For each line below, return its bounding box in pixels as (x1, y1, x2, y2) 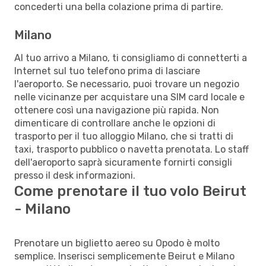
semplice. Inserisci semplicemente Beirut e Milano (14, 250, 235, 262)
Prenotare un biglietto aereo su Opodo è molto (14, 237, 220, 249)
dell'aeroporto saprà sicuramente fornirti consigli (14, 156, 232, 168)
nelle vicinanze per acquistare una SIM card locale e (14, 91, 245, 103)
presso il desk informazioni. (14, 169, 135, 181)
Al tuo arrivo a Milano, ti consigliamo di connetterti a (14, 52, 247, 64)
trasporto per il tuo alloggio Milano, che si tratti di (14, 130, 233, 142)
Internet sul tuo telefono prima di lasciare (14, 65, 200, 77)
